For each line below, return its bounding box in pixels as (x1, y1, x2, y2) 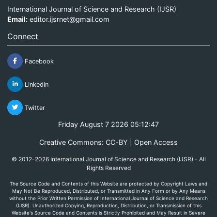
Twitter (23, 104, 45, 111)
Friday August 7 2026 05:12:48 (58, 120, 159, 128)
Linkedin (23, 80, 48, 88)
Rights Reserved (86, 164, 131, 171)
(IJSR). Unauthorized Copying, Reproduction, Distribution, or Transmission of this (15, 202, 201, 208)
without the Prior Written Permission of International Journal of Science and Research (9, 195, 208, 201)
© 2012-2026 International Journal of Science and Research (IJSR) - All (11, 155, 206, 163)
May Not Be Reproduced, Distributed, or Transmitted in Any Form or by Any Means (12, 187, 205, 194)
